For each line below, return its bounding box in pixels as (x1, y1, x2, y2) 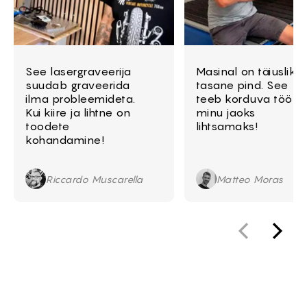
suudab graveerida (25, 78, 130, 93)
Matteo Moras (216, 173, 284, 185)
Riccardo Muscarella (46, 173, 143, 185)
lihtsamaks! (195, 119, 258, 134)
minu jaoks (195, 106, 256, 120)
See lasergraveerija (25, 64, 132, 79)
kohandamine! (25, 133, 104, 147)
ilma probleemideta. (25, 92, 136, 106)
